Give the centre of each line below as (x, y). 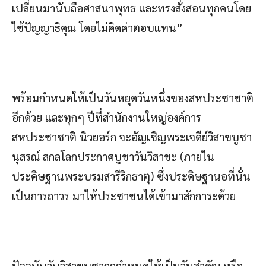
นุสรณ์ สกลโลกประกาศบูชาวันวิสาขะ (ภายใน (113, 156)
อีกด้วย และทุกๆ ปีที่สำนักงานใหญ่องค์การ (107, 117)
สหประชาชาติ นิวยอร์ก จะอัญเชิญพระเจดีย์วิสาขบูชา (132, 136)
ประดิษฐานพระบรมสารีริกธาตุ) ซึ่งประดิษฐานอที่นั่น (131, 175)
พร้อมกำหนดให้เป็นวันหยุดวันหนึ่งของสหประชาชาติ (133, 97)
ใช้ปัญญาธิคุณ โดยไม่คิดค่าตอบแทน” (97, 27)
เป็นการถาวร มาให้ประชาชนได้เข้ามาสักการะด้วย (124, 195)
